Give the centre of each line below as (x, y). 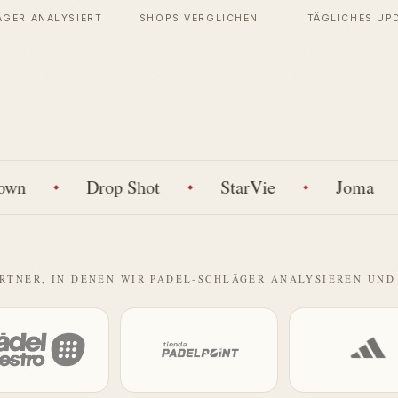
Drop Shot (80, 187)
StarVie (205, 187)
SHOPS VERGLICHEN (199, 18)
